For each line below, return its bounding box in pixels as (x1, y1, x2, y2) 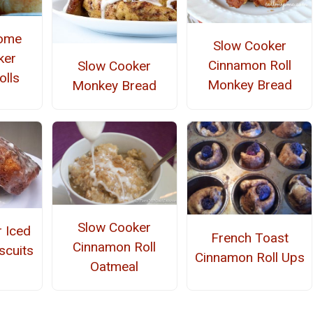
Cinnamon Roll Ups (194, 249, 305, 265)
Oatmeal (90, 258, 139, 275)
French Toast (210, 229, 289, 246)
